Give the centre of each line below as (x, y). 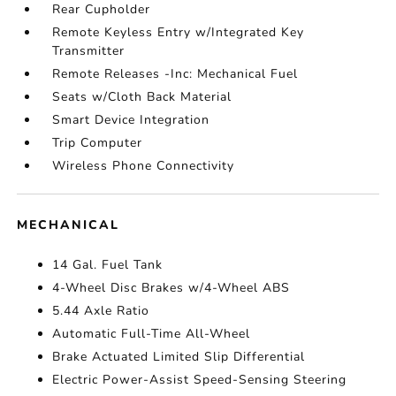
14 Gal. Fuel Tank (108, 265)
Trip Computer (98, 143)
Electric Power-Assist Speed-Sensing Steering (200, 380)
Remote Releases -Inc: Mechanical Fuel (175, 74)
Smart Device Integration (131, 120)
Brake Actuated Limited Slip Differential (179, 357)
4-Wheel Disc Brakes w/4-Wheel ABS (171, 288)
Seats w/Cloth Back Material (142, 97)
